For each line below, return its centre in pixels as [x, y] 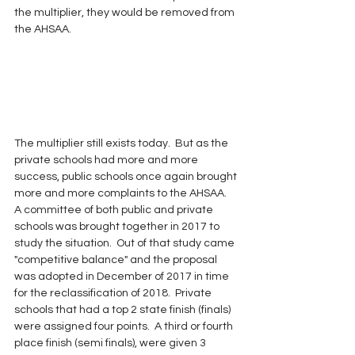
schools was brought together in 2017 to [118, 226]
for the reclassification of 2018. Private [114, 293]
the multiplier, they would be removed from [126, 12]
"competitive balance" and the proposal [117, 260]
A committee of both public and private [115, 210]
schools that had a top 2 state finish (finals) [124, 309]
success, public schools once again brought [127, 176]
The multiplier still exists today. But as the [122, 143]
